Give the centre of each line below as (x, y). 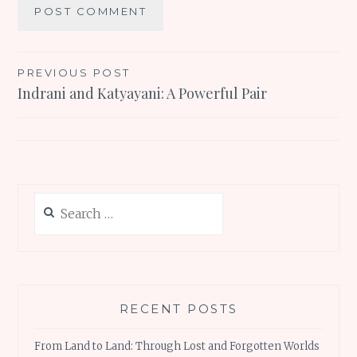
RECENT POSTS (178, 309)
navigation (70, 106)
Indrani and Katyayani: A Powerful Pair (143, 94)
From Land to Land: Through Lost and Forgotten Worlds (177, 346)
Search (52, 201)
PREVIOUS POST (74, 73)
